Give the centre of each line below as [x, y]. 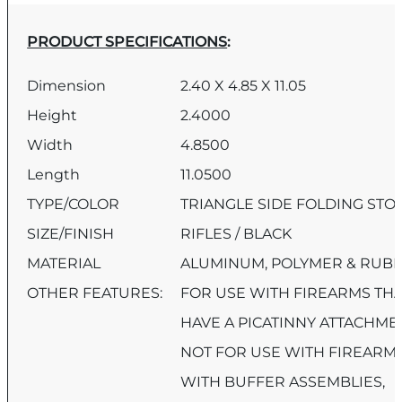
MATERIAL [71, 264]
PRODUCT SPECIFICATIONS [127, 42]
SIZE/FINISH [78, 234]
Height [60, 116]
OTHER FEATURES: [102, 293]
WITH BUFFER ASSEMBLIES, [283, 382]
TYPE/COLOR [81, 205]
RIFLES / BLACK [236, 234]
